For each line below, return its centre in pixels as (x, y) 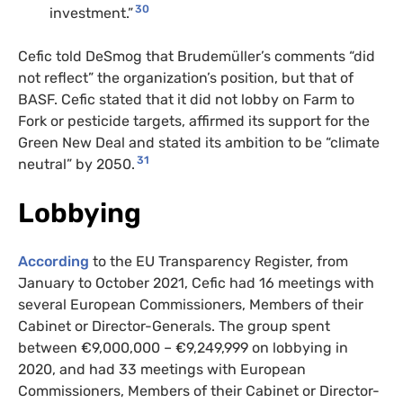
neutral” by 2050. (76, 164)
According (54, 261)
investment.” (91, 13)
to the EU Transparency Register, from (219, 261)
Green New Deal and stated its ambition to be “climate (199, 142)
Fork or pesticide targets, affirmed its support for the (194, 121)
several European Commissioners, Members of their (191, 304)
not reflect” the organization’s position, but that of (186, 77)
